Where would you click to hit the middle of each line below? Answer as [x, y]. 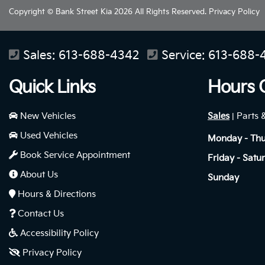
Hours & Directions [56, 195]
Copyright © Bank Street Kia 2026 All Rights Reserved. [109, 12]
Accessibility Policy [58, 234]
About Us [38, 175]
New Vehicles [47, 117]
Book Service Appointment [74, 156]
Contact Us [40, 214]
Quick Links [52, 88]
